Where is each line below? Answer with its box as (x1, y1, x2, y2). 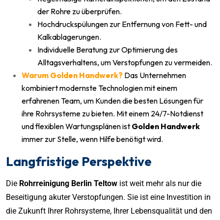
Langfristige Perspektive (6, 153, 152, 169)
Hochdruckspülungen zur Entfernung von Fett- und (37, 19, 207, 29)
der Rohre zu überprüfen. (37, 6, 122, 16)
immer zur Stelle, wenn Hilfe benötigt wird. (22, 134, 163, 144)
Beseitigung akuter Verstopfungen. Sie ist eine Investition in (6, 192, 211, 202)
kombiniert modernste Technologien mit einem (22, 82, 177, 93)
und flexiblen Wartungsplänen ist (22, 121, 132, 131)
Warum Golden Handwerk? (22, 70, 123, 80)
